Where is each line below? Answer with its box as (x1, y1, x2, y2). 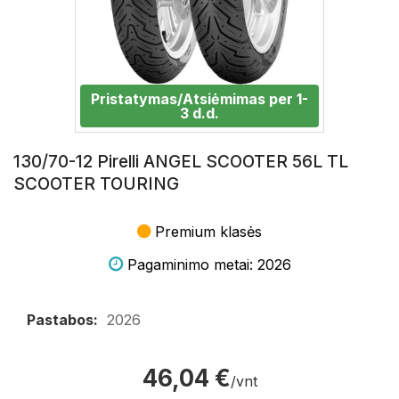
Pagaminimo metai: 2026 (126, 256, 291, 273)
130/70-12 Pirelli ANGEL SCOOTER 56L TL (13, 151, 348, 172)
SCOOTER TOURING (13, 174, 179, 194)
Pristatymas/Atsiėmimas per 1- (91, 90, 308, 108)
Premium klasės (155, 223, 262, 240)
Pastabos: (27, 311, 98, 329)
